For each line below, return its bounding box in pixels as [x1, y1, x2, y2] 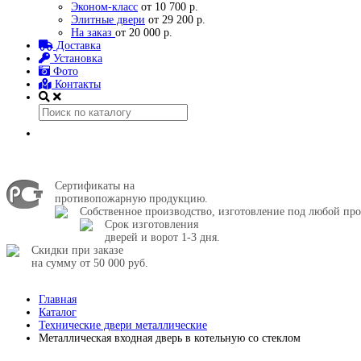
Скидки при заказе [31, 244, 123, 256]
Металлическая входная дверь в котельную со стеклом [39, 332, 301, 344]
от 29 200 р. [145, 14, 205, 26]
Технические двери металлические [39, 319, 207, 331]
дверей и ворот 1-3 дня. [105, 231, 220, 243]
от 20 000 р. [115, 27, 172, 39]
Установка [50, 52, 102, 64]
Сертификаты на [55, 180, 135, 192]
